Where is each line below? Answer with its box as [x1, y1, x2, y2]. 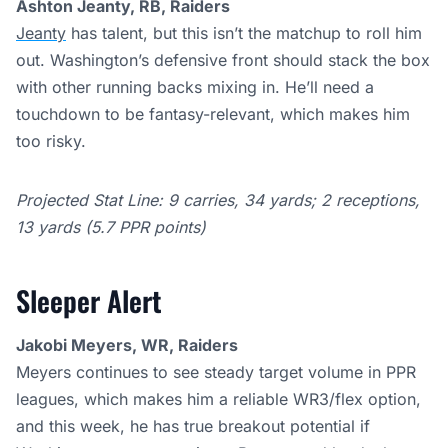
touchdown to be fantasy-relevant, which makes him [16, 104, 410, 125]
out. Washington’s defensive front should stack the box [16, 50, 430, 71]
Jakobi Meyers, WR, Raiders [16, 335, 238, 356]
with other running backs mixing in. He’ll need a [16, 77, 374, 98]
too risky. [16, 131, 86, 152]
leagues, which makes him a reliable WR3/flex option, [16, 389, 421, 410]
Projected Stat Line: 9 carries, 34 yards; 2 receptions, [16, 190, 420, 211]
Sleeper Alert [16, 280, 162, 322]
